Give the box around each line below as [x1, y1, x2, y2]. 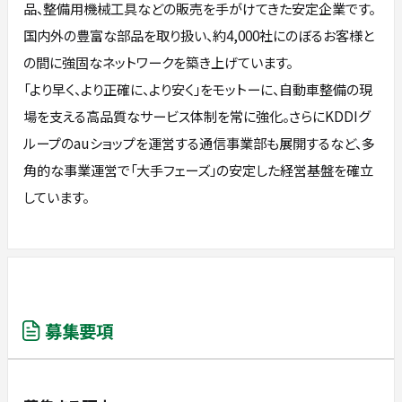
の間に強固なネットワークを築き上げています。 [23, 52, 293, 73]
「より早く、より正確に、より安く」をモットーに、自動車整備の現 [23, 79, 373, 100]
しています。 [23, 187, 90, 207]
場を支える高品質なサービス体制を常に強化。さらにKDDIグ [23, 106, 371, 127]
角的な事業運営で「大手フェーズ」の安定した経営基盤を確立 [23, 160, 374, 180]
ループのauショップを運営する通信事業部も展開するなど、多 [23, 133, 376, 153]
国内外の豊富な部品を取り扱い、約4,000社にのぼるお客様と [23, 25, 375, 46]
